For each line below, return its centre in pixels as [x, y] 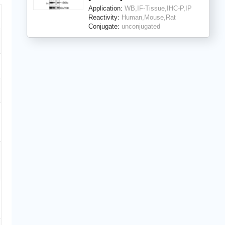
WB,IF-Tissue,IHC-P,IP [158, 9]
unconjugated [141, 27]
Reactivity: [105, 18]
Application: [106, 9]
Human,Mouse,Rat [148, 18]
